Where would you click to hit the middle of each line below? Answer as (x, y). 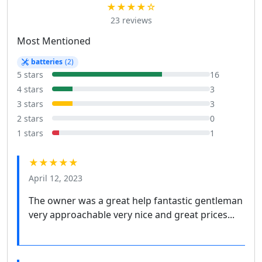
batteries (46, 62)
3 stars (30, 104)
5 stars (30, 74)
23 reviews (131, 20)
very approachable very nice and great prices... (132, 214)
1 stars (30, 133)
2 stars (30, 118)
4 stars (30, 89)
